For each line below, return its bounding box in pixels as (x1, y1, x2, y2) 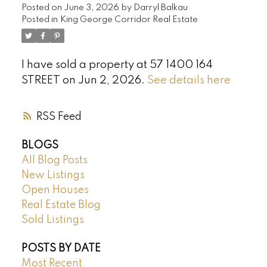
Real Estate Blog (21, 200, 101, 211)
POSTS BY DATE (21, 243, 101, 254)
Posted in (21, 15, 58, 24)
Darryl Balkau (133, 3, 188, 12)
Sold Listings (21, 215, 84, 226)
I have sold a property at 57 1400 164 (21, 59, 213, 70)
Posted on (21, 3, 64, 12)
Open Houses (21, 185, 89, 196)
